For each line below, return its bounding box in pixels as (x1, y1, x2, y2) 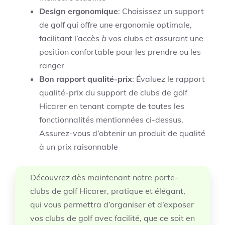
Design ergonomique (39, 6, 118, 17)
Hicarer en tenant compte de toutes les (39, 101, 184, 111)
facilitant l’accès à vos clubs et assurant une (39, 33, 203, 44)
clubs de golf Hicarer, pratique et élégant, (30, 186, 185, 196)
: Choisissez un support (118, 6, 204, 17)
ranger (39, 60, 64, 71)
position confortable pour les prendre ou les (39, 47, 201, 57)
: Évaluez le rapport (132, 74, 205, 84)
